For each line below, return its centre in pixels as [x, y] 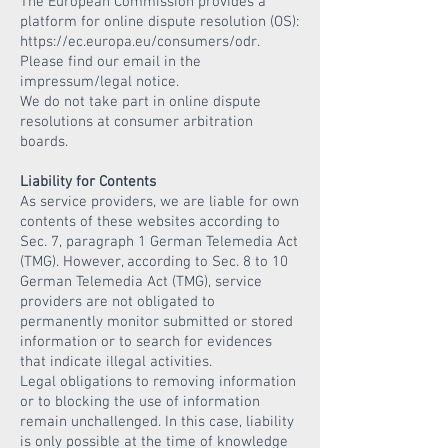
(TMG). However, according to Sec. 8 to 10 [154, 262]
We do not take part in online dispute [140, 102]
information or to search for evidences [146, 342]
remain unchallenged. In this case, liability [157, 422]
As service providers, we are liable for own [159, 202]
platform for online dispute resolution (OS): [159, 22]
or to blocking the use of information [140, 402]
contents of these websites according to [150, 222]
